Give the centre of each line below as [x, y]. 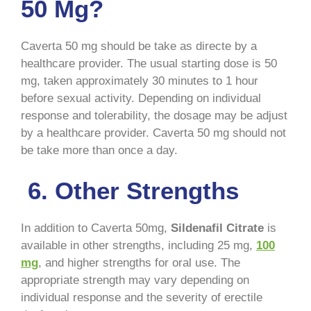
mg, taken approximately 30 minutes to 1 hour [140, 81]
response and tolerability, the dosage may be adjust [154, 115]
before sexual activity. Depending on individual [141, 98]
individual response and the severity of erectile [142, 298]
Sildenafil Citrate [217, 228]
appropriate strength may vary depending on [135, 280]
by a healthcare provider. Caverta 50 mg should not [153, 133]
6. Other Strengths [130, 191]
